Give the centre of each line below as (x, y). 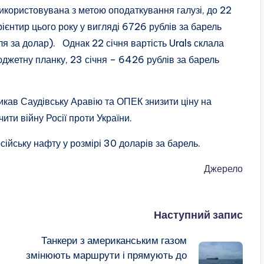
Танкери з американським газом (114, 240)
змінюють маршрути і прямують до (106, 255)
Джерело (223, 169)
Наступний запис (198, 215)
